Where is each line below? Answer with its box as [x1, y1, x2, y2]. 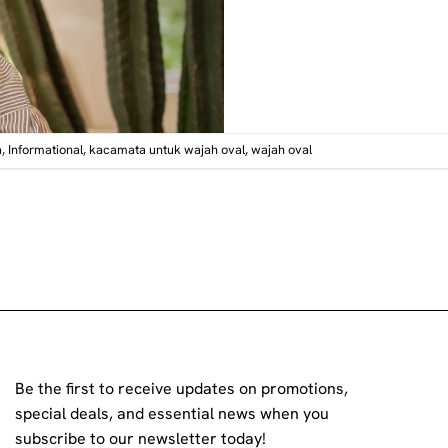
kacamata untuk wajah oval [89, 141, 245, 159]
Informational [8, 141, 83, 159]
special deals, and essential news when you [15, 402, 329, 424]
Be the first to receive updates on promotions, [15, 377, 348, 399]
